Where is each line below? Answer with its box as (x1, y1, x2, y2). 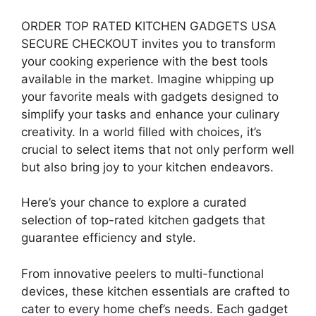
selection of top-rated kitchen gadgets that (21, 213, 265, 227)
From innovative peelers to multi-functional (21, 266, 264, 281)
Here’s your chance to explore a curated (21, 195, 247, 209)
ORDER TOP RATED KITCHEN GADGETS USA (21, 18, 276, 33)
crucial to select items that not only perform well (21, 142, 294, 157)
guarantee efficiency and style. (21, 231, 196, 245)
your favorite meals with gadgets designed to (21, 89, 279, 104)
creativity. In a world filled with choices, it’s (21, 124, 262, 139)
